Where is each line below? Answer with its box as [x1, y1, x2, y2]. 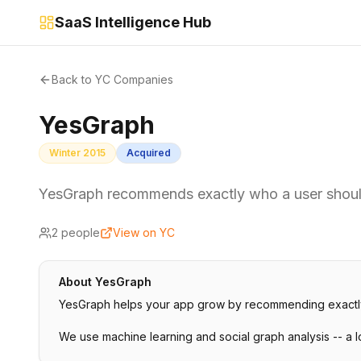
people [58, 226, 100, 239]
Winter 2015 [49, 147, 106, 159]
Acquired [127, 147, 171, 159]
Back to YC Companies [52, 73, 173, 86]
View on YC [113, 226, 175, 239]
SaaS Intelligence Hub [55, 14, 211, 31]
